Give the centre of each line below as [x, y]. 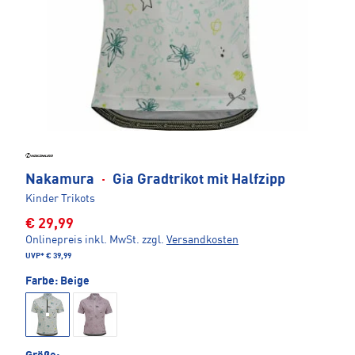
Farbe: [43, 281]
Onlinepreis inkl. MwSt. [82, 240]
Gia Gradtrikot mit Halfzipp [197, 179]
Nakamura [61, 179]
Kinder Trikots [60, 198]
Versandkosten [202, 240]
